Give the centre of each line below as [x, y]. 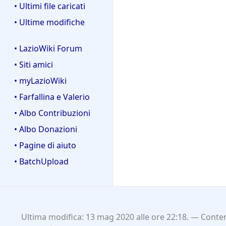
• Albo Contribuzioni [52, 113]
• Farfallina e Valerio [52, 97]
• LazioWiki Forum [48, 49]
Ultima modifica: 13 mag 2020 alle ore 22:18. [105, 217]
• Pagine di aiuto [45, 146]
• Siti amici [34, 65]
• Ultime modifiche [49, 22]
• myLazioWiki [40, 81]
